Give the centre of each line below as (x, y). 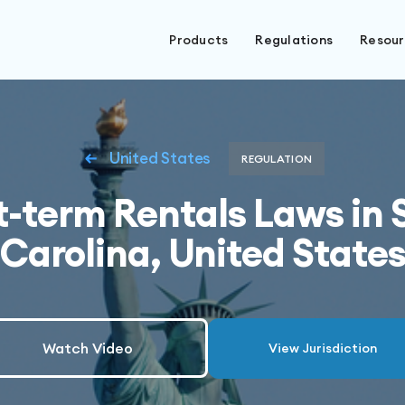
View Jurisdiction (323, 348)
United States (160, 158)
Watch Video (87, 348)
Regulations (294, 40)
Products (199, 40)
